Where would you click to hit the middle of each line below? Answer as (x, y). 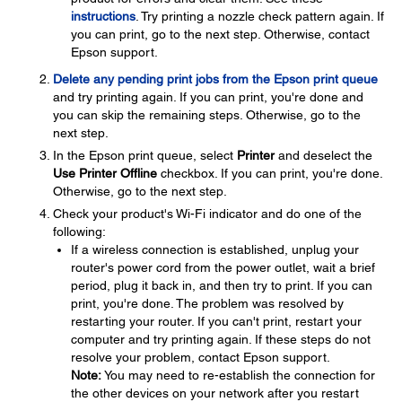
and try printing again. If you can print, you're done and (208, 97)
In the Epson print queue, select (145, 155)
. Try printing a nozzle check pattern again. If (260, 16)
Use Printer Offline (105, 173)
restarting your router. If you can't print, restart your (216, 321)
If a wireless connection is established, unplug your (215, 249)
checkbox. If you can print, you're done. (270, 173)
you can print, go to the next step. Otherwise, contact (220, 34)
